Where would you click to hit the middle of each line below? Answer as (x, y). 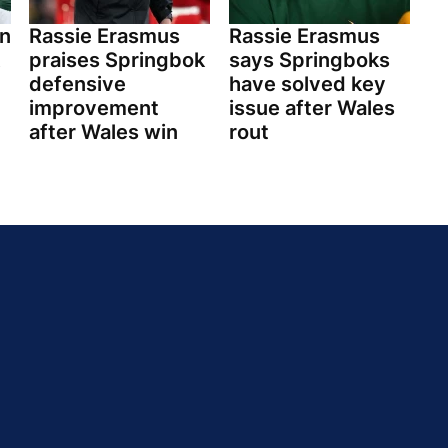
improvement (94, 108)
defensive (77, 84)
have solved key (307, 84)
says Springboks (309, 60)
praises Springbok (117, 60)
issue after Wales (311, 108)
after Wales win (103, 132)
